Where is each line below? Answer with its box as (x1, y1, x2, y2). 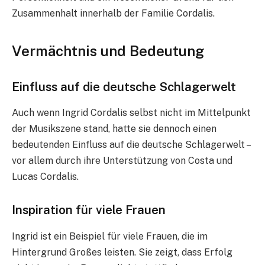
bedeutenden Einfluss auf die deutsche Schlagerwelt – (12, 139, 250, 151)
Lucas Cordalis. (12, 171, 79, 183)
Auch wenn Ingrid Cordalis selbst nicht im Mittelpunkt (12, 107, 251, 119)
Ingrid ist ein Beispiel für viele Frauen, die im (12, 230, 208, 242)
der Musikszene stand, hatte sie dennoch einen (12, 123, 216, 135)
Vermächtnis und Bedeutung (12, 43, 204, 60)
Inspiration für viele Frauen (12, 202, 166, 218)
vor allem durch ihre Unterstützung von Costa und (12, 155, 232, 167)
